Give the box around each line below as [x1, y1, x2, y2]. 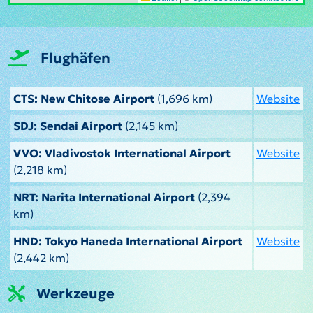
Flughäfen [41, 48, 110, 67]
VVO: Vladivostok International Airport [13, 145, 231, 160]
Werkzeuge [36, 284, 115, 303]
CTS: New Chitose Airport [13, 91, 154, 105]
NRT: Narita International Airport [13, 189, 195, 204]
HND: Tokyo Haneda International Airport [13, 233, 242, 248]
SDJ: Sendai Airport [13, 118, 122, 133]
